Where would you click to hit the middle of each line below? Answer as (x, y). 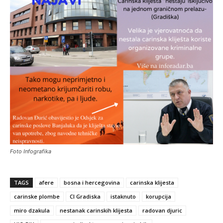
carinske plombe (37, 197)
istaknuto (123, 197)
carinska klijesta (152, 183)
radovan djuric (162, 211)
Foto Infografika (31, 152)
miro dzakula (32, 211)
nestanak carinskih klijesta (96, 211)
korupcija (159, 197)
